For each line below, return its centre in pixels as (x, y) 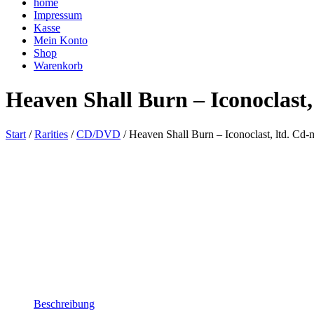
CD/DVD (98, 134)
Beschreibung (64, 303)
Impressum (58, 15)
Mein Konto (61, 40)
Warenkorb (58, 65)
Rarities (51, 134)
